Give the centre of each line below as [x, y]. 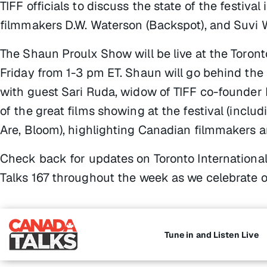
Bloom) [44, 130]
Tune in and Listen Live [212, 235]
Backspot [175, 25]
